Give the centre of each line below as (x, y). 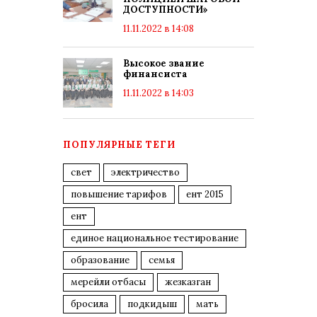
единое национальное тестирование (155, 238)
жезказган (188, 282)
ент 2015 (205, 194)
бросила (90, 304)
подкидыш (152, 304)
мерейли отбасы (108, 282)
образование (100, 260)
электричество (145, 172)
